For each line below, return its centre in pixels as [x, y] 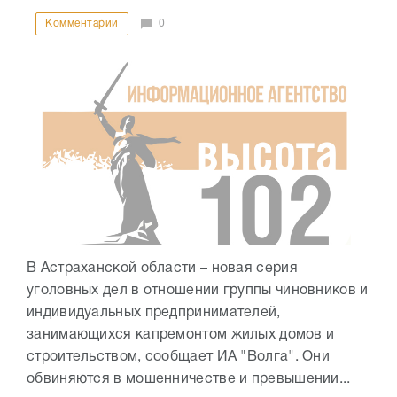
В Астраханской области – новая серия [162, 269]
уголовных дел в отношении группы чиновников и [198, 291]
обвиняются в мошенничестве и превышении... [189, 380]
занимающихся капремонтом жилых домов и [181, 335]
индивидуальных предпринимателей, [154, 313]
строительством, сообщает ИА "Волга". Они [178, 358]
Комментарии [82, 23]
